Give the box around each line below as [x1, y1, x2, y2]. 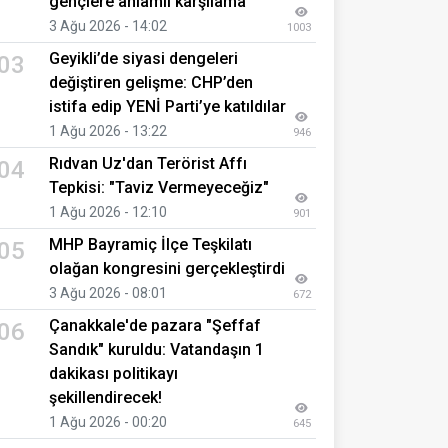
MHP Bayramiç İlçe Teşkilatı [49, 234, 252, 254]
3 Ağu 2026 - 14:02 [49, 17, 167, 34]
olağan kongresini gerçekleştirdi [49, 258, 285, 278]
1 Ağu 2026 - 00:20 [49, 413, 167, 430]
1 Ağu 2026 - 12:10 [49, 203, 167, 220]
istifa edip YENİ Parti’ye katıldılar [49, 96, 286, 116]
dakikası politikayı [49, 363, 178, 383]
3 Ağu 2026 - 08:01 [49, 284, 167, 301]
